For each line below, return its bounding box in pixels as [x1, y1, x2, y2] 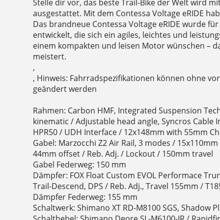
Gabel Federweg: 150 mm [33, 159, 127, 170]
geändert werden [33, 83, 97, 95]
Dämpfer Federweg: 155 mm [33, 192, 138, 203]
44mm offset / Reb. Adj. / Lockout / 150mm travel [33, 148, 214, 160]
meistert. [33, 51, 67, 62]
